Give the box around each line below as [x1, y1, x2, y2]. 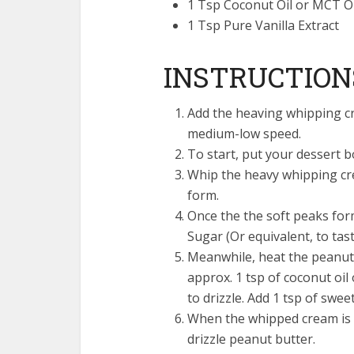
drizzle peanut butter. [187, 330, 315, 348]
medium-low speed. [187, 124, 301, 142]
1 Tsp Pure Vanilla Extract [187, 16, 339, 34]
